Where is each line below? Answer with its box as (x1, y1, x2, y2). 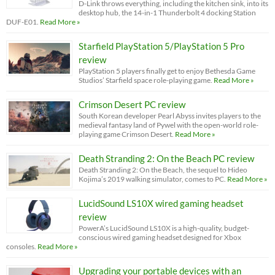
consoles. (6, 242, 36, 252)
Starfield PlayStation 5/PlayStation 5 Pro (79, 41, 244, 52)
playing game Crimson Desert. (79, 130, 174, 139)
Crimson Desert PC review (79, 99, 185, 110)
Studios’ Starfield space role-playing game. (79, 76, 212, 85)
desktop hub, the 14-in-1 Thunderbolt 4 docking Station (79, 8, 256, 18)
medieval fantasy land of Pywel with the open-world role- (79, 120, 258, 130)
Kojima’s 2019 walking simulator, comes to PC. (79, 174, 226, 184)
